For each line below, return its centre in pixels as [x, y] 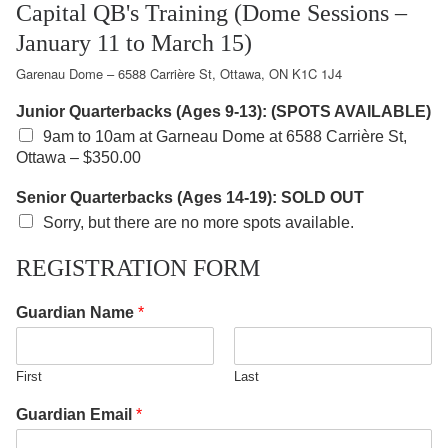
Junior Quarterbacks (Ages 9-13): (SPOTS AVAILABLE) [223, 112]
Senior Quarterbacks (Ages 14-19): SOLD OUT [190, 198]
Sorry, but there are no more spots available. [198, 223]
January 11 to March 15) [134, 43]
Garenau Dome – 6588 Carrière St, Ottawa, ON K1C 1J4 [179, 74]
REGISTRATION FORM [138, 268]
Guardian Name [77, 313]
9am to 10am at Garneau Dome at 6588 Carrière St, [225, 137]
